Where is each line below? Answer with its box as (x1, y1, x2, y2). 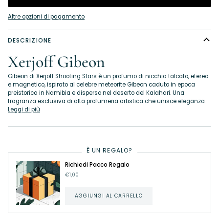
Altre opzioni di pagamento (8, 12, 85, 21)
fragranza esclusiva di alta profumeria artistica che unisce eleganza (8, 97, 205, 105)
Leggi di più (8, 105, 40, 113)
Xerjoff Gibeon (8, 51, 105, 72)
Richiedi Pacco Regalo (65, 160, 130, 169)
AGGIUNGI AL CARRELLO (75, 192, 143, 199)
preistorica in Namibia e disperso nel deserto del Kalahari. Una (8, 88, 184, 97)
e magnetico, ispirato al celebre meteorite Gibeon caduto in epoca (8, 80, 195, 88)
